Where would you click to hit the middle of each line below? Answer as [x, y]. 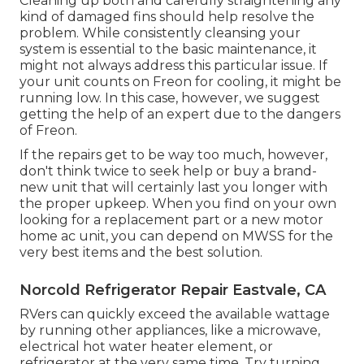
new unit [49, 188]
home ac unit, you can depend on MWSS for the [176, 236]
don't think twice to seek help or [126, 171]
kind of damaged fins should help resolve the [167, 17]
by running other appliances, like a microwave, [170, 331]
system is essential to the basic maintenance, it [168, 50]
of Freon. [48, 131]
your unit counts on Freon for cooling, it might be [180, 82]
